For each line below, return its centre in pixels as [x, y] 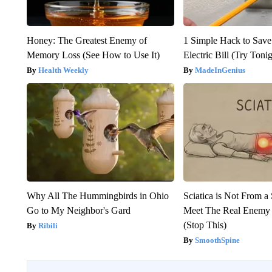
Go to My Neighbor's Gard [78, 210]
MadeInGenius [220, 70]
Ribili [48, 225]
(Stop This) [205, 225]
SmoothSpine [218, 240]
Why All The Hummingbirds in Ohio [97, 195]
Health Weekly [63, 70]
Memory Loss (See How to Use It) [93, 55]
